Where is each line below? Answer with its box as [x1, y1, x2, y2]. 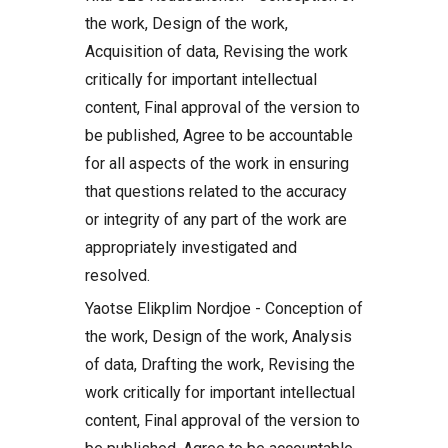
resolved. [85, 265, 150, 285]
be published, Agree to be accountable [85, 125, 353, 145]
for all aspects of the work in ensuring [85, 153, 349, 173]
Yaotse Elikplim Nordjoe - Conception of [85, 298, 363, 318]
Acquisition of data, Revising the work [85, 41, 348, 61]
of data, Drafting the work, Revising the [85, 354, 355, 374]
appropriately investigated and [85, 237, 297, 257]
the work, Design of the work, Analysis [85, 326, 352, 346]
